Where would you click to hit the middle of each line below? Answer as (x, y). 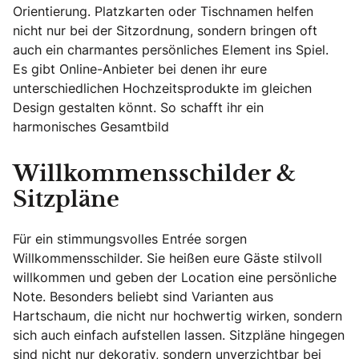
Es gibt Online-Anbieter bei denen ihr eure (140, 69)
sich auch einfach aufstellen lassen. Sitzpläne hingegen (179, 335)
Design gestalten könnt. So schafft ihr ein (138, 107)
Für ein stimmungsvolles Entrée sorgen (130, 238)
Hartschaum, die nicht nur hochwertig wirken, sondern (177, 315)
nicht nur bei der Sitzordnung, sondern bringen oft (165, 30)
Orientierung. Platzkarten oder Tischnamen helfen (163, 11)
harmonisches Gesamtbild (91, 126)
